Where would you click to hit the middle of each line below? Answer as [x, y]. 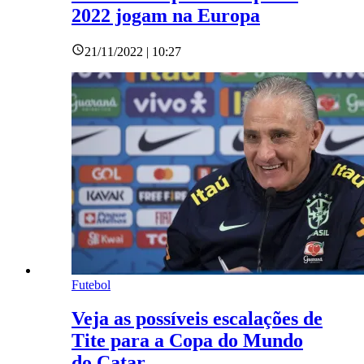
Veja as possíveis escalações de [197, 319]
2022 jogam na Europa [166, 15]
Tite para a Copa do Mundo [187, 341]
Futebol [91, 284]
